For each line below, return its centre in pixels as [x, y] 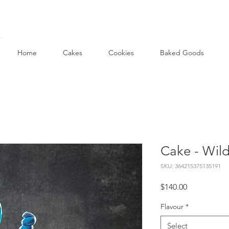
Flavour [172, 206]
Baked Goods [182, 52]
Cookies [121, 52]
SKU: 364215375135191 [191, 166]
